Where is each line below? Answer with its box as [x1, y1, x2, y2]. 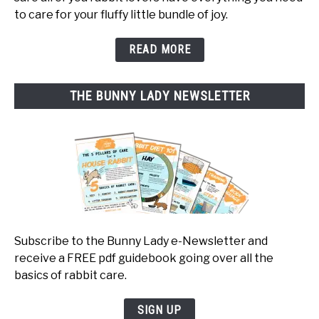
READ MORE [128, 43, 191, 57]
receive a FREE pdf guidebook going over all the [14, 251, 273, 265]
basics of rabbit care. [14, 268, 127, 282]
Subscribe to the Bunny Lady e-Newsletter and [14, 234, 268, 248]
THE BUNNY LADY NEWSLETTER [69, 88, 250, 104]
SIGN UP [137, 303, 182, 317]
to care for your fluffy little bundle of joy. [14, 8, 228, 22]
